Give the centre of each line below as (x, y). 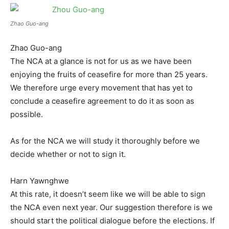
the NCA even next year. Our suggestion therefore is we (111, 207)
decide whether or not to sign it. (68, 154)
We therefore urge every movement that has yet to (101, 88)
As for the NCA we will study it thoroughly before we (105, 141)
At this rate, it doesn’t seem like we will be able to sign (108, 194)
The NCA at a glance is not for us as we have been (101, 61)
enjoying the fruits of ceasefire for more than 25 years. (109, 74)
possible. (27, 114)
